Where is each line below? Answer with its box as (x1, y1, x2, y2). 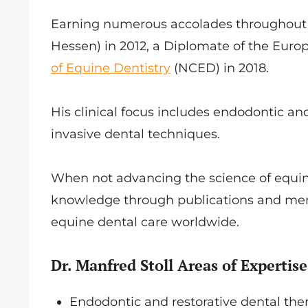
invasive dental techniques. (51, 126, 227, 142)
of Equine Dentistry (51, 60, 170, 76)
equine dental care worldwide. (51, 214, 246, 230)
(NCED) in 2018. (170, 60, 269, 76)
